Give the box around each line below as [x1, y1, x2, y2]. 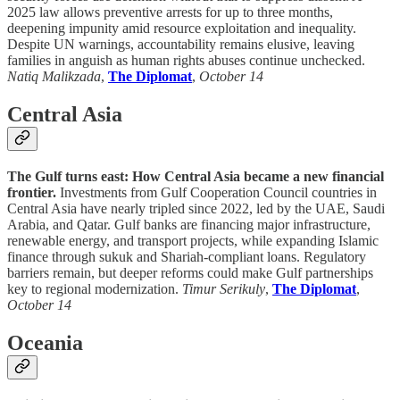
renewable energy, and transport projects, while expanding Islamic [7, 233, 379, 248]
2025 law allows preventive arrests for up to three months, [7, 4, 333, 21]
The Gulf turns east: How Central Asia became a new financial [7, 169, 384, 184]
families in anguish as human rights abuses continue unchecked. [7, 53, 365, 69]
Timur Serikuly [182, 281, 265, 296]
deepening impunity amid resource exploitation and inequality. [7, 21, 356, 37]
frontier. [7, 185, 56, 200]
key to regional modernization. [7, 281, 182, 296]
